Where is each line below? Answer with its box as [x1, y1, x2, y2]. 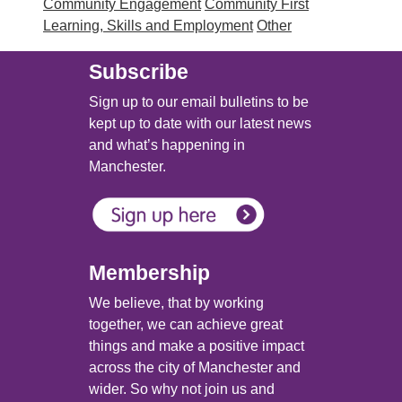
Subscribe [89, 60, 188, 84]
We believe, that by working [89, 295, 264, 311]
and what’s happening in [89, 137, 245, 153]
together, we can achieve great [89, 317, 283, 333]
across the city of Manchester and [89, 360, 301, 376]
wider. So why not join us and [89, 381, 275, 398]
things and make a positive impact [89, 338, 304, 354]
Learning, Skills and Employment [43, 18, 253, 33]
